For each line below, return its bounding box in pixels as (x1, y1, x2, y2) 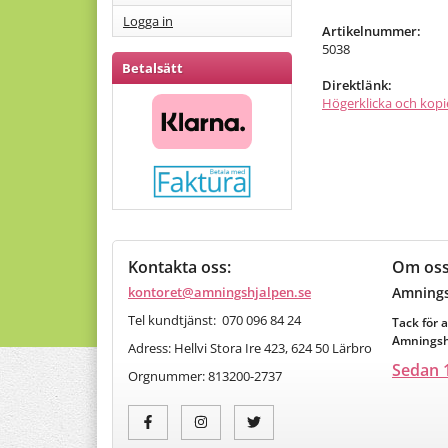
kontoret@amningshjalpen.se (128, 282, 311, 301)
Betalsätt (122, 58, 183, 77)
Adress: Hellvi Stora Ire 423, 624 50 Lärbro (128, 338, 372, 357)
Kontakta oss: (128, 255, 231, 278)
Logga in (123, 11, 173, 30)
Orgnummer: (128, 366, 208, 385)
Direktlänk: (322, 76, 392, 95)
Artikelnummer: (322, 22, 421, 41)
